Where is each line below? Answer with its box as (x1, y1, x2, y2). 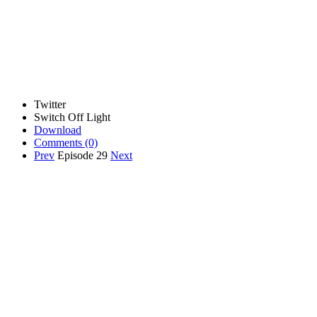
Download (34, 123, 81, 136)
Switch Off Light (34, 110, 110, 123)
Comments (34, 136, 82, 149)
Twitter (34, 98, 66, 110)
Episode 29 (57, 149, 110, 161)
